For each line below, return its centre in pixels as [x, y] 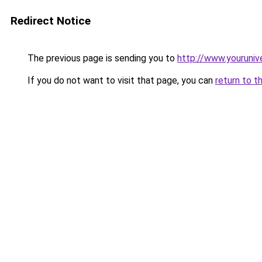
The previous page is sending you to [101, 58]
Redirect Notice [51, 21]
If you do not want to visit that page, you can [120, 80]
